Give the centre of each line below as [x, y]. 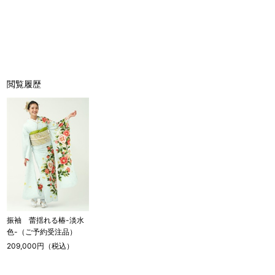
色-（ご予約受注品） [42, 232]
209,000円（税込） [41, 246]
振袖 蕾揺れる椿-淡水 [46, 220]
